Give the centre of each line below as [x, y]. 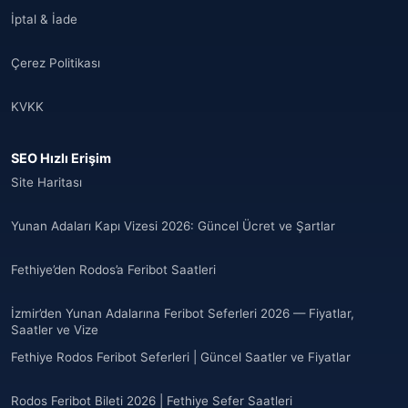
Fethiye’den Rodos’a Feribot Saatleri [113, 270]
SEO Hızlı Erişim [61, 158]
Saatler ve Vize [55, 330]
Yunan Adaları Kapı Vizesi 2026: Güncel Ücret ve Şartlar [173, 226]
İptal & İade [44, 19]
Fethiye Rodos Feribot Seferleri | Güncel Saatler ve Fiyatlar [181, 357]
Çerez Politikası [56, 63]
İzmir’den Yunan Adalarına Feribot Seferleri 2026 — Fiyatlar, [183, 313]
